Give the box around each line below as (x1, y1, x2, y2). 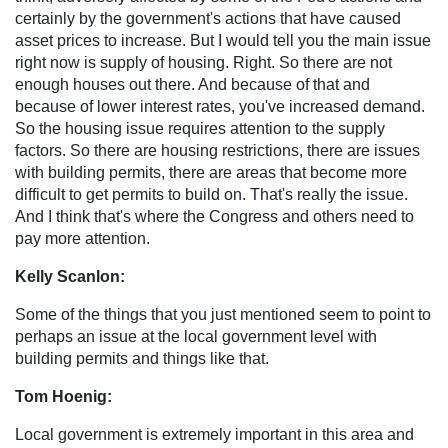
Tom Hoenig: (15, 387, 112, 405)
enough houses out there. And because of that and (15, 75, 370, 93)
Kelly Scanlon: (15, 267, 125, 285)
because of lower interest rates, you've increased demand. (15, 97, 425, 115)
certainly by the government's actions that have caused (15, 9, 401, 27)
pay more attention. (15, 229, 150, 247)
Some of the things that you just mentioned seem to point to (15, 305, 431, 323)
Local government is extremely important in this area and (15, 425, 414, 443)
